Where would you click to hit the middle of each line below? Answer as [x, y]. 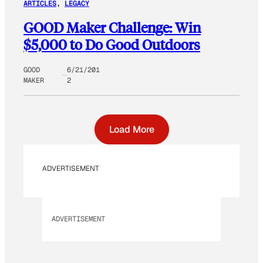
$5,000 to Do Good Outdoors [112, 45]
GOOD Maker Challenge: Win [112, 28]
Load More [131, 130]
